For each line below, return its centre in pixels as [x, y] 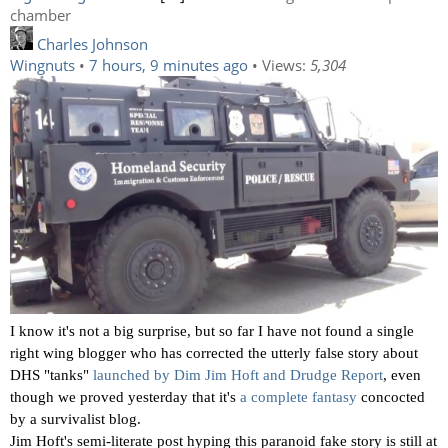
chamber [40, 15]
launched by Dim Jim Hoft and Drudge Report [238, 374]
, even [402, 374]
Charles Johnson [92, 44]
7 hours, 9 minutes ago [168, 65]
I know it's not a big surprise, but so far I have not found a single [212, 330]
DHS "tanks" [51, 374]
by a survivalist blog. [75, 418]
